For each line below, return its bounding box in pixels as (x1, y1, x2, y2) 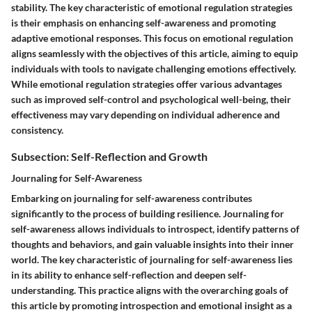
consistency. (11, 123, 63, 136)
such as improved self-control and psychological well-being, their (11, 93, 291, 105)
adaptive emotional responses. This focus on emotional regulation (11, 31, 293, 44)
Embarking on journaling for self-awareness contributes (11, 192, 252, 204)
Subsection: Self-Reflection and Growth (11, 149, 208, 163)
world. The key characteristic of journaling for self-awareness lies (11, 253, 292, 265)
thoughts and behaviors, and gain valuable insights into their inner (11, 238, 294, 250)
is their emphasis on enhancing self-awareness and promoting (11, 16, 276, 29)
